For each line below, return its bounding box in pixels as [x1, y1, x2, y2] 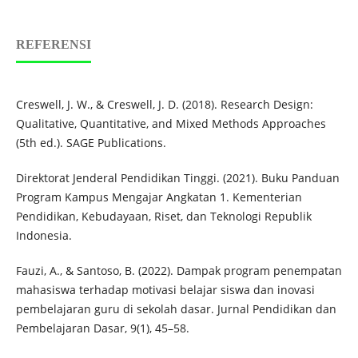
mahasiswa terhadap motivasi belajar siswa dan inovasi [15, 282, 315, 298]
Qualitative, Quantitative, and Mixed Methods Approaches [15, 116, 326, 132]
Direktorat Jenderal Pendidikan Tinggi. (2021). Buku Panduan [15, 170, 340, 186]
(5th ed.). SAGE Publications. [15, 135, 166, 151]
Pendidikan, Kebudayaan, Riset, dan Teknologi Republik [15, 209, 312, 225]
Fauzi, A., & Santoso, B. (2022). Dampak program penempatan [15, 263, 342, 279]
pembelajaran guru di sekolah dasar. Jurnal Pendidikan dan [15, 301, 336, 317]
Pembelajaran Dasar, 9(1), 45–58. [15, 320, 189, 336]
